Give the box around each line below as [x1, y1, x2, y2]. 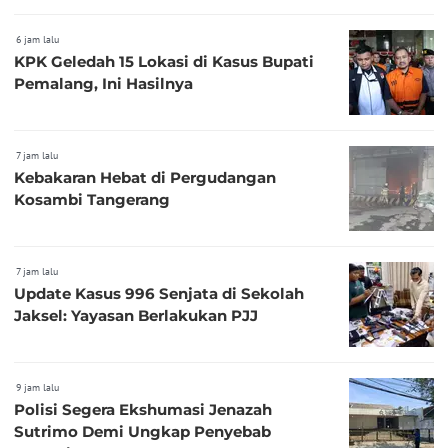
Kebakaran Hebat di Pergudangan [14, 167, 276, 187]
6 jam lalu [16, 32, 59, 46]
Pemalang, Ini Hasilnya [14, 73, 193, 93]
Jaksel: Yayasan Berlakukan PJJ [14, 305, 258, 325]
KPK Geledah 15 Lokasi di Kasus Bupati [14, 51, 314, 71]
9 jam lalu [16, 380, 59, 394]
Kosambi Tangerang [14, 189, 170, 209]
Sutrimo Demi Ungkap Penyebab [14, 421, 271, 441]
